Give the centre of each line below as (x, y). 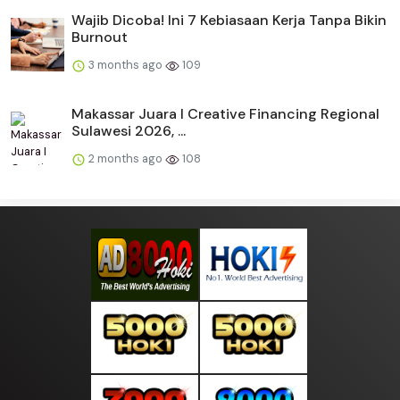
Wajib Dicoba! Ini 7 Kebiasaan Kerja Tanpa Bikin (229, 21)
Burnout (100, 37)
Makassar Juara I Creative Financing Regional (225, 114)
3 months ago (125, 65)
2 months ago (125, 159)
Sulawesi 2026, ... (129, 131)
